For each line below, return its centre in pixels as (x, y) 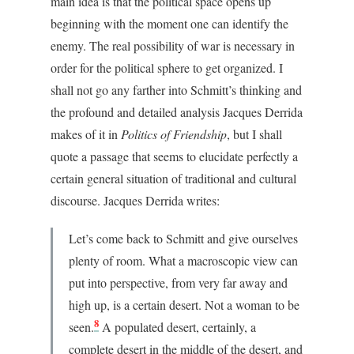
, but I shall (254, 134)
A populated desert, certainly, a (177, 327)
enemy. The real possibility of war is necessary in (173, 45)
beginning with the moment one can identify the (169, 23)
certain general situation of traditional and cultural (173, 178)
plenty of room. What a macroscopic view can (183, 260)
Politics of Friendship (174, 134)
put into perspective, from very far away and (178, 282)
